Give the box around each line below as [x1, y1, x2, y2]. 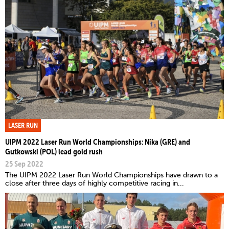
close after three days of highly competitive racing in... [5, 178, 184, 188]
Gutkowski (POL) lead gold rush [5, 146, 103, 156]
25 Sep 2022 [5, 158, 43, 169]
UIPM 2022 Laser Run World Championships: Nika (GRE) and [5, 136, 190, 147]
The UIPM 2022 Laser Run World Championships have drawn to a [5, 170, 218, 179]
